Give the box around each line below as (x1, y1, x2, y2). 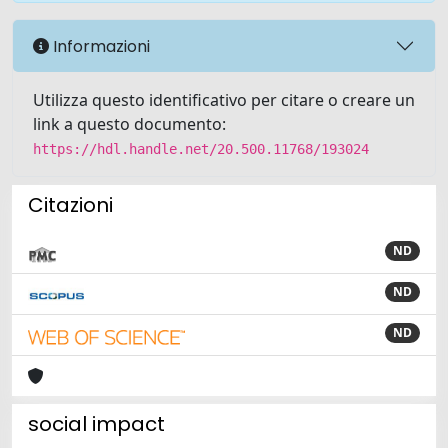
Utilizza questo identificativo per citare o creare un (33, 89, 415, 111)
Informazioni (49, 34, 150, 58)
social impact (28, 410, 165, 438)
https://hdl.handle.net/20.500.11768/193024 (33, 141, 369, 157)
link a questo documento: (33, 113, 226, 135)
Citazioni (28, 191, 113, 219)
